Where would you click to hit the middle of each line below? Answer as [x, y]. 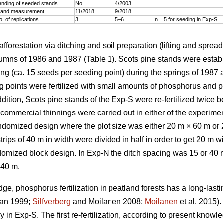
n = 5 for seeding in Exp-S [186, 19]
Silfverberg [52, 201]
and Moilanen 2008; [108, 201]
